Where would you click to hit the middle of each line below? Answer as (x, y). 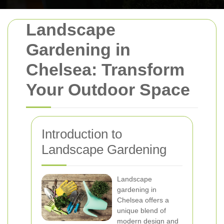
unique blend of (141, 210)
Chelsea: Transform (105, 69)
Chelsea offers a (143, 200)
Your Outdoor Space (108, 89)
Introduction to (82, 134)
